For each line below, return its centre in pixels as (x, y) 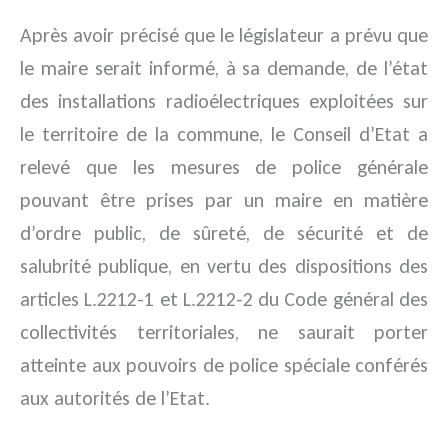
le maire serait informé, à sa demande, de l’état (224, 68)
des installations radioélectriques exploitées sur (224, 101)
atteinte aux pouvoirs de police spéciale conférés (224, 365)
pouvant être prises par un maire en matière (224, 200)
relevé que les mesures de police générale (224, 167)
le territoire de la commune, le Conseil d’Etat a (224, 134)
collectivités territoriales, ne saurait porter (224, 332)
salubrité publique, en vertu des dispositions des (224, 266)
